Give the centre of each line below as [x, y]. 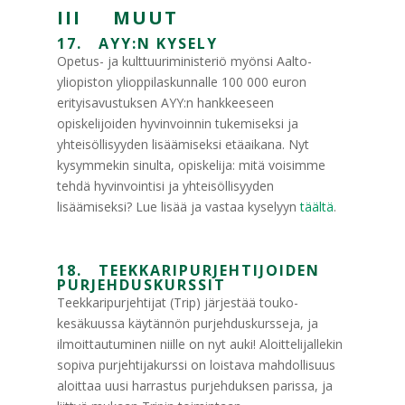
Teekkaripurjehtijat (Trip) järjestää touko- [177, 302]
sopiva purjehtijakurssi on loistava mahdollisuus [196, 365]
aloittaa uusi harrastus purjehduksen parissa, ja [194, 386]
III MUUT [117, 18]
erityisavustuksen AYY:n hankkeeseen [165, 103]
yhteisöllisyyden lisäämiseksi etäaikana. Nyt [183, 144]
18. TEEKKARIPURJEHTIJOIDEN [188, 270]
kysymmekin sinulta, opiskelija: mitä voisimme [191, 165]
